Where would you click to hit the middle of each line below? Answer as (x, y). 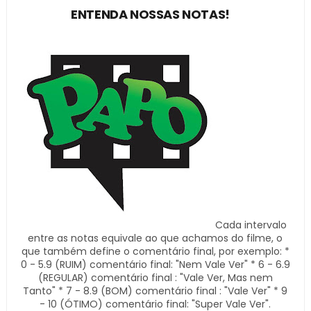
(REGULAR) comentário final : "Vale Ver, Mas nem (155, 278)
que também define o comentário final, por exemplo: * (155, 252)
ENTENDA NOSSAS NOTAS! (150, 15)
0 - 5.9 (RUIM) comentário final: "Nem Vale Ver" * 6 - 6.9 (155, 265)
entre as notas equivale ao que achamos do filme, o (155, 238)
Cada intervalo (251, 225)
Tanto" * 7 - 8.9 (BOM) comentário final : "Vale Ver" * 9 (155, 291)
